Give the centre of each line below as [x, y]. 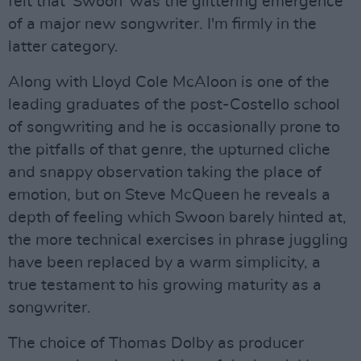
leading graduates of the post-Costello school [174, 105]
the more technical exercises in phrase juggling [178, 240]
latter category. [63, 47]
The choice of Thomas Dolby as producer [156, 343]
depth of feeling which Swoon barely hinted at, [177, 218]
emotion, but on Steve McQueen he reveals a [169, 195]
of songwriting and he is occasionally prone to [174, 127]
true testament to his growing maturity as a [165, 285]
